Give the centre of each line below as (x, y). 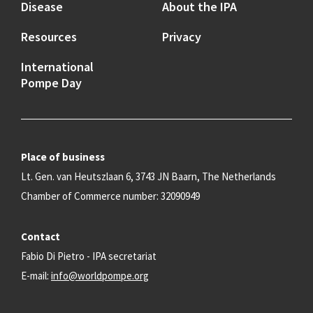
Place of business (63, 157)
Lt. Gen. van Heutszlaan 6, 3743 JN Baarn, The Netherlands (148, 176)
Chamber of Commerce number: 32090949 (110, 196)
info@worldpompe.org (100, 276)
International (57, 67)
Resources (49, 37)
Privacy (181, 37)
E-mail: (36, 276)
